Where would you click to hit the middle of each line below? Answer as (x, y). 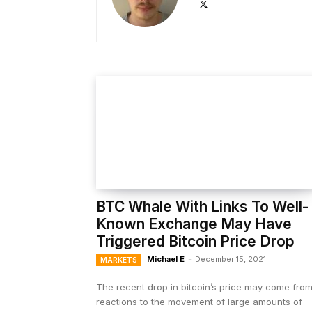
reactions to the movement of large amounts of (199, 302)
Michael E (166, 259)
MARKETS (119, 260)
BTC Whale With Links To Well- (202, 207)
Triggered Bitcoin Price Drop (195, 242)
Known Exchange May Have (194, 224)
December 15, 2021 (231, 259)
